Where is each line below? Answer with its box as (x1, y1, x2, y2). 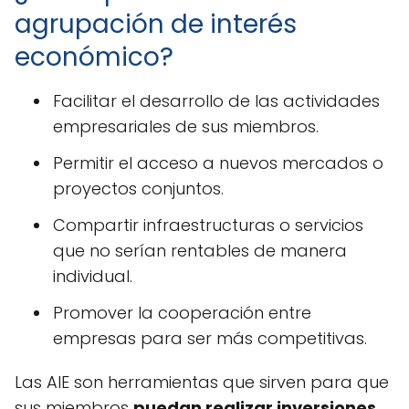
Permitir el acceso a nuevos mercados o (53, 152, 383, 175)
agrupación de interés (15, 6, 297, 43)
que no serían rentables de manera (53, 239, 347, 263)
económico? (15, 39, 173, 76)
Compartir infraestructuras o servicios (53, 214, 363, 237)
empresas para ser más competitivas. (53, 327, 367, 351)
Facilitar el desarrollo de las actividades (53, 89, 380, 113)
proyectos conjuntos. (53, 177, 224, 201)
